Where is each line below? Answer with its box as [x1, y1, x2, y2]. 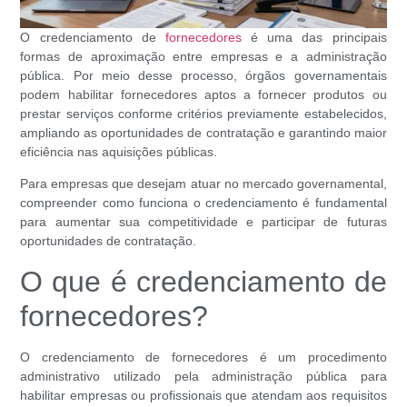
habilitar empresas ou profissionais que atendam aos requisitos [20, 387, 387, 402]
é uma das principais [241, 29, 387, 45]
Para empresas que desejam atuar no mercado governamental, [20, 176, 387, 192]
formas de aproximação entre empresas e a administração [20, 48, 387, 64]
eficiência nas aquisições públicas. [20, 144, 218, 159]
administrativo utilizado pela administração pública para [20, 368, 387, 383]
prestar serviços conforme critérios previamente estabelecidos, [20, 105, 387, 121]
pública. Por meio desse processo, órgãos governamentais [20, 67, 387, 83]
